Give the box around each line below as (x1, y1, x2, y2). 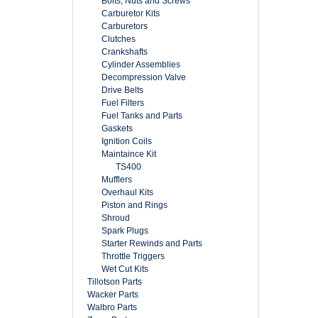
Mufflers (102, 175, 132, 185)
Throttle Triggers (102, 251, 165, 261)
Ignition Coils (102, 136, 152, 146)
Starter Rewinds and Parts (102, 238, 202, 248)
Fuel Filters (102, 98, 144, 108)
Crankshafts (102, 47, 148, 57)
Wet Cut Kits (102, 264, 148, 274)
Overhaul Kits (102, 187, 153, 197)
